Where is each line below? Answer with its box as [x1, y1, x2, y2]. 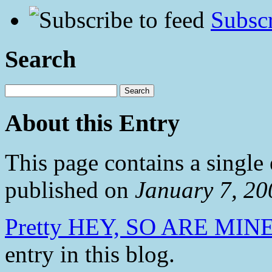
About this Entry [5, 109, 180, 137]
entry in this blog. [5, 240, 175, 267]
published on [5, 176, 135, 203]
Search [5, 45, 76, 73]
